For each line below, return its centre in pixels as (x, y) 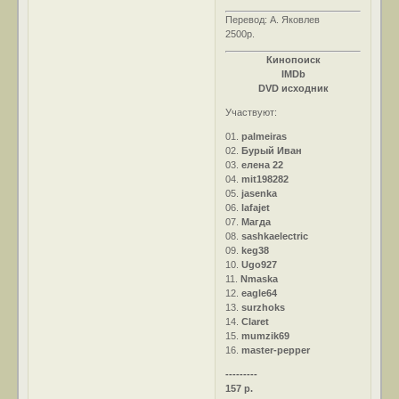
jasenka (260, 193)
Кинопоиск (293, 59)
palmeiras (265, 136)
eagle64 (260, 293)
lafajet (256, 207)
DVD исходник (293, 88)
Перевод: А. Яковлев (273, 19)
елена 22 (263, 164)
